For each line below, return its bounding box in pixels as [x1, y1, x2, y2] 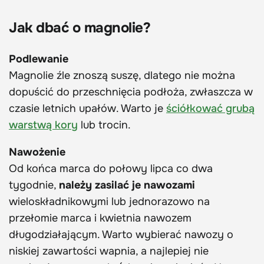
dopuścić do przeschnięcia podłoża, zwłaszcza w [9, 85, 253, 98]
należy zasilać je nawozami [59, 178, 195, 192]
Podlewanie [9, 52, 68, 65]
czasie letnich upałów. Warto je [9, 101, 166, 115]
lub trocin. [78, 118, 131, 131]
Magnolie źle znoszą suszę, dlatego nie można [9, 68, 235, 82]
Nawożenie [9, 145, 65, 159]
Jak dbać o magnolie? [9, 18, 151, 37]
